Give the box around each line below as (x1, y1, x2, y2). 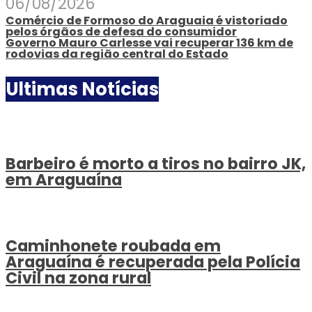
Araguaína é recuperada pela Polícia (6, 251, 300, 274)
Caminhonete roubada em (6, 235, 221, 258)
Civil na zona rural (6, 267, 151, 290)
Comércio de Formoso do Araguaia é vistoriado (6, 13, 288, 29)
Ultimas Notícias (6, 77, 159, 102)
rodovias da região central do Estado (6, 46, 228, 63)
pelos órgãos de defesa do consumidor (6, 24, 237, 40)
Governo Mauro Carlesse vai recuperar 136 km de (6, 35, 293, 52)
